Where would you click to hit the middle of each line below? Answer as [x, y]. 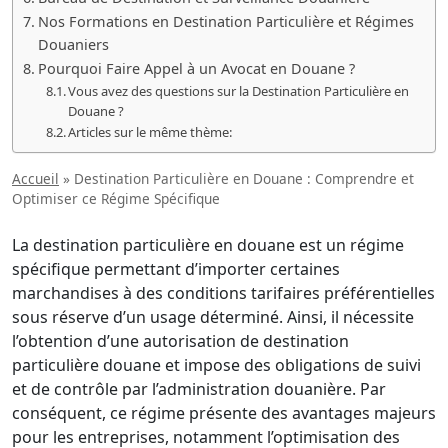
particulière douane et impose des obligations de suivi [216, 365]
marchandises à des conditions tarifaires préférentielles [223, 293]
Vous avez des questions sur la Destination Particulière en [239, 91]
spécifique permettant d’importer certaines [176, 269]
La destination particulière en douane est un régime [208, 245]
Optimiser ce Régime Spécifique [116, 198]
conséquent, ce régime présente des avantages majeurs [224, 413]
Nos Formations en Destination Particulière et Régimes [225, 22]
